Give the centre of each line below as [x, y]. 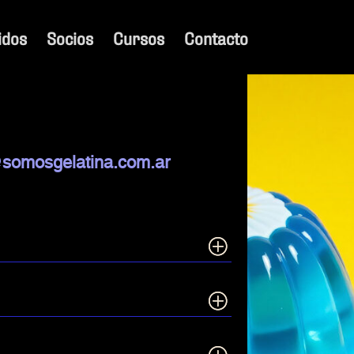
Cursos [138, 37]
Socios [70, 37]
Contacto [216, 37]
